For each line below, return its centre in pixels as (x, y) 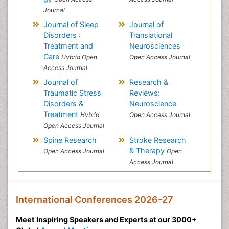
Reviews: (144, 93)
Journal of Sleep (71, 24)
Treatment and (68, 46)
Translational (151, 35)
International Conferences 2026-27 (95, 200)
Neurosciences (155, 46)
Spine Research (70, 140)
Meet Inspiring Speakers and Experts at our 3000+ (106, 220)
